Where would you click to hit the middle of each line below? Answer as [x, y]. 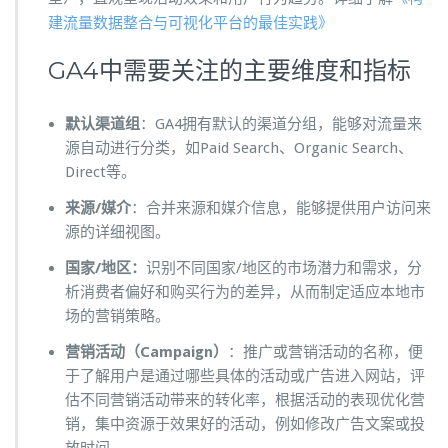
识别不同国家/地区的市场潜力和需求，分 [284, 268]
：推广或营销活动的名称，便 [325, 352]
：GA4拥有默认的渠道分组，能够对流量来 [281, 124]
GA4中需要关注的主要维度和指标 [229, 71]
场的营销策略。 [117, 316]
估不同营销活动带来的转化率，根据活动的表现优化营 [245, 400]
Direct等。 [100, 172]
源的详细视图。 [117, 232]
